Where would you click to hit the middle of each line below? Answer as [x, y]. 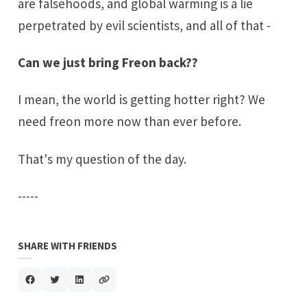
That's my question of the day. [102, 159]
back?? [177, 63]
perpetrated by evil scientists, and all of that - [145, 26]
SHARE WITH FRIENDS [68, 245]
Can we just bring [70, 63]
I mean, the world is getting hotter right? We [142, 100]
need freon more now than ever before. [130, 122]
